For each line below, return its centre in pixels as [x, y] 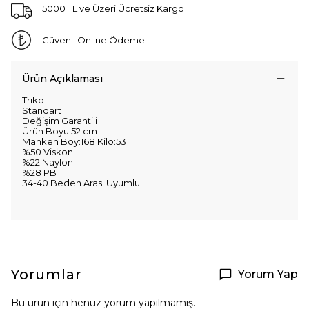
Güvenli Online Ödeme [93, 40]
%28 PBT [42, 172]
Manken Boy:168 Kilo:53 [74, 141]
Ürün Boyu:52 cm [60, 131]
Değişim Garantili [60, 121]
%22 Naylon [48, 162]
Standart [42, 110]
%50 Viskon [49, 152]
